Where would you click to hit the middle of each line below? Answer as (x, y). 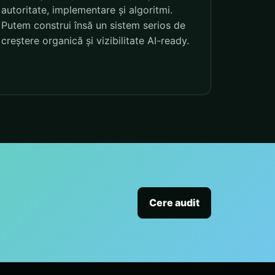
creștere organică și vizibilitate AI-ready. (95, 41)
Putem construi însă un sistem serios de (94, 25)
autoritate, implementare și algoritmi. (87, 10)
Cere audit (174, 202)
